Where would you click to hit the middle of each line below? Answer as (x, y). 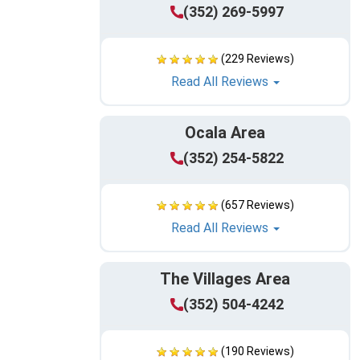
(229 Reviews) (257, 59)
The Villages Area (225, 279)
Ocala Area (225, 133)
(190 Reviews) (257, 352)
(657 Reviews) (257, 205)
